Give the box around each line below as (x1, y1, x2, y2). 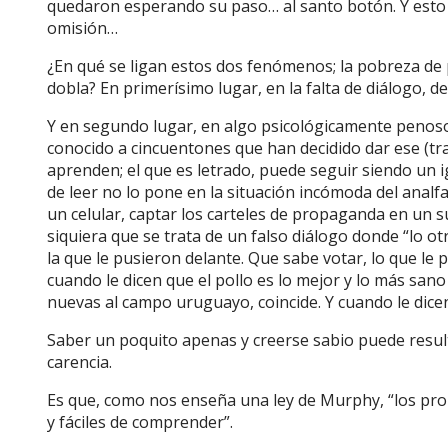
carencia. (47, 350, 116, 373)
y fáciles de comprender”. (47, 410, 233, 433)
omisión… (47, 16, 118, 39)
